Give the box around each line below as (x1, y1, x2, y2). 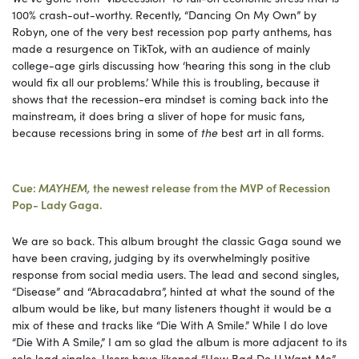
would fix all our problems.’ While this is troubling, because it (12, 74, 320, 91)
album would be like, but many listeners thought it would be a (12, 300, 332, 317)
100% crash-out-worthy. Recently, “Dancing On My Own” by (12, 6, 317, 23)
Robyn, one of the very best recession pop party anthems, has (12, 23, 332, 40)
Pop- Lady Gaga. (12, 196, 103, 213)
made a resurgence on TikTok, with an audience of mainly (12, 40, 310, 57)
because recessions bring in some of (12, 124, 201, 141)
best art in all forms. (221, 124, 327, 141)
